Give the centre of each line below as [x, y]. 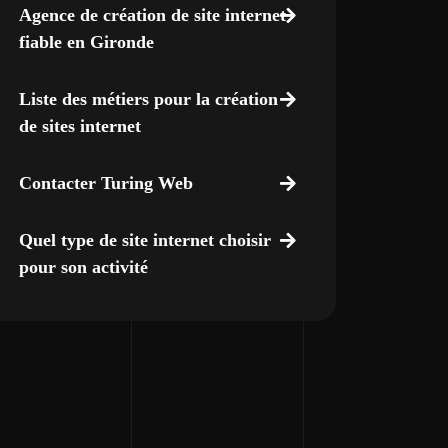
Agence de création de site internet [152, 15]
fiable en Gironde [86, 42]
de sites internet [79, 126]
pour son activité [83, 267]
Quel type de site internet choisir [144, 240]
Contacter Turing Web [105, 183]
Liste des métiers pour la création [148, 99]
